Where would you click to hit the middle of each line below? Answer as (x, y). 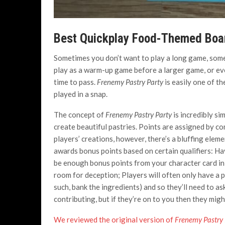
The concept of (80, 115)
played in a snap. (81, 94)
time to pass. (75, 82)
